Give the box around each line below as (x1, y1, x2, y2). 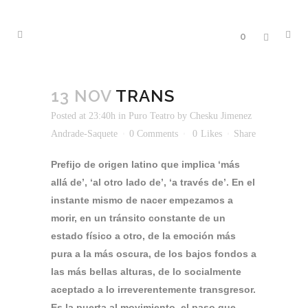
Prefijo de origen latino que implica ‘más (51, 159, 240, 170)
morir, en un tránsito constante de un (51, 212, 225, 223)
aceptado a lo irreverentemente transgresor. (51, 284, 256, 295)
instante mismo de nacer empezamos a (51, 195, 233, 206)
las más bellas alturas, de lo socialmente (51, 266, 241, 277)
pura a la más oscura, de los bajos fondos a (51, 248, 256, 259)
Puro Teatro (129, 111, 175, 121)
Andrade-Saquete (51, 129, 118, 139)
